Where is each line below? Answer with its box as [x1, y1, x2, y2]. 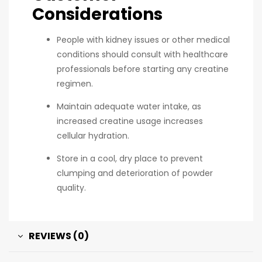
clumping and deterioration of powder [57, 167, 213, 179]
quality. [57, 181, 86, 194]
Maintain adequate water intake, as [57, 100, 201, 112]
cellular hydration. [57, 129, 129, 142]
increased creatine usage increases [57, 115, 203, 127]
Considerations [32, 2, 163, 26]
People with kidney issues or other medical [57, 33, 230, 46]
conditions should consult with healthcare [57, 48, 228, 60]
